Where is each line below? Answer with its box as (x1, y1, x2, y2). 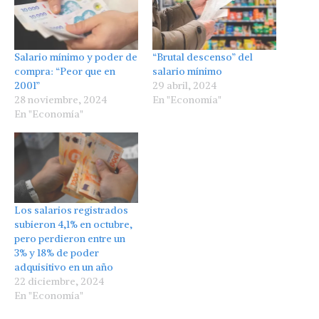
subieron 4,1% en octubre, (14, 218, 132, 231)
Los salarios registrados (14, 204, 128, 217)
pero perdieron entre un (14, 232, 125, 246)
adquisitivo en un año (14, 261, 113, 274)
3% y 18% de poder (14, 246, 99, 260)
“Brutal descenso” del (152, 50, 253, 63)
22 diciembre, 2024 (14, 275, 104, 288)
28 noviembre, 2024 (14, 93, 107, 106)
